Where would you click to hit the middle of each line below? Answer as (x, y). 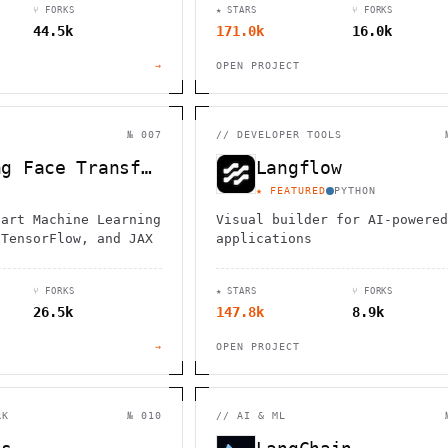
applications (263, 238)
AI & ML (261, 415)
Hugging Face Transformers (146, 167)
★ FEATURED (290, 190)
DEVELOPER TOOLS (289, 134)
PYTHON (354, 190)
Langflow (298, 167)
